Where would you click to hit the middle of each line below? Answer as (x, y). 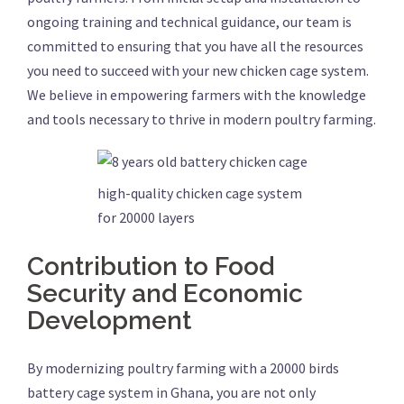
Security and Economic (165, 294)
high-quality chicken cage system (199, 193)
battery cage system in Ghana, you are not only (171, 392)
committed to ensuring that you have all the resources (195, 46)
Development (109, 321)
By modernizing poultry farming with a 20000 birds (183, 368)
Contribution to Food (151, 266)
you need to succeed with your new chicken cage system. (198, 70)
